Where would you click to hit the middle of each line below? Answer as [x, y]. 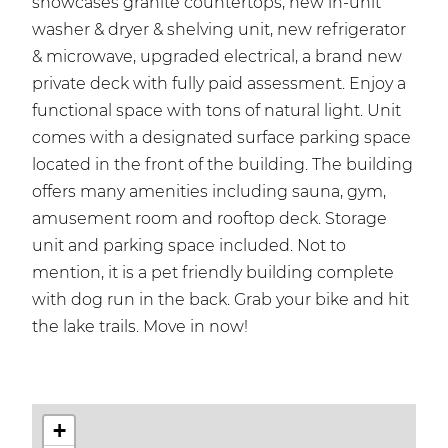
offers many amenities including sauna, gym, [209, 191]
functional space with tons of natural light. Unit [216, 110]
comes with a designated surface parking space [221, 137]
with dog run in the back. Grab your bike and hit [220, 299]
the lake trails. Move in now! [140, 326]
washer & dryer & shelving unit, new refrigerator [219, 29]
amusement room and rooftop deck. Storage [209, 218]
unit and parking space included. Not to [189, 245]
